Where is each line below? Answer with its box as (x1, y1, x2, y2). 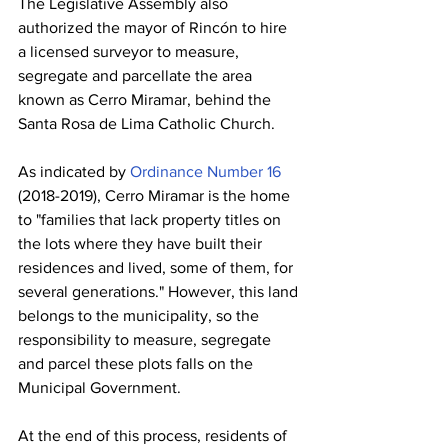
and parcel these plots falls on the (18, 355, 257, 373)
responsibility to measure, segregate (18, 331, 275, 349)
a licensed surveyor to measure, (18, 43, 243, 61)
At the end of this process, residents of (18, 427, 291, 445)
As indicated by (18, 163, 130, 181)
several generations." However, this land (18, 283, 302, 301)
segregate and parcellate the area (18, 67, 256, 85)
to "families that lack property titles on (18, 211, 285, 229)
